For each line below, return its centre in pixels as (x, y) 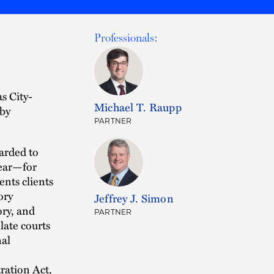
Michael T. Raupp (138, 107)
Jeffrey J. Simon (134, 198)
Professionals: (126, 38)
